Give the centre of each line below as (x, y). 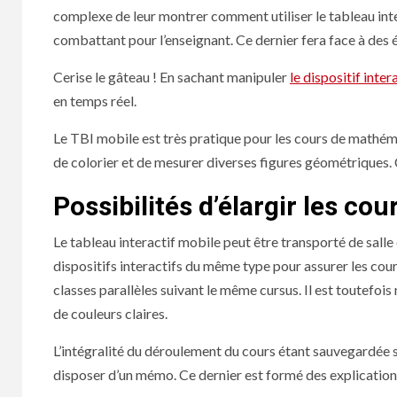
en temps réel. (95, 101)
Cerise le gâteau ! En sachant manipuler (171, 77)
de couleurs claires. (110, 314)
